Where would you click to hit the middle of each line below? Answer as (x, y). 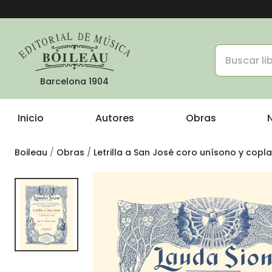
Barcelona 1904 (74, 81)
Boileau (31, 152)
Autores (114, 118)
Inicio (31, 118)
